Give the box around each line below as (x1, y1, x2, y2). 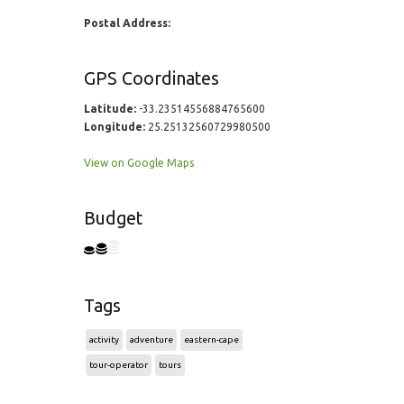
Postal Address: (83, 17, 170, 29)
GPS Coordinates (83, 69, 219, 88)
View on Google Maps (83, 157, 194, 169)
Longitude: (83, 121, 145, 133)
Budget (83, 208, 142, 228)
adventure (129, 335, 173, 344)
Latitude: (83, 103, 136, 115)
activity (88, 335, 119, 344)
